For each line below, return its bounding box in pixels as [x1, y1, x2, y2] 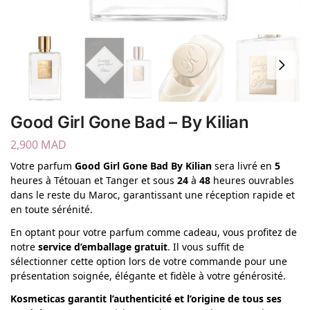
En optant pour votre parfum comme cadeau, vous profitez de [10, 225, 297, 239]
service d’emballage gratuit [38, 239, 167, 253]
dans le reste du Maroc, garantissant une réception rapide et [10, 188, 295, 201]
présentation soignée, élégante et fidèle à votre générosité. [10, 268, 286, 282]
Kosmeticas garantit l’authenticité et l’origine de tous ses [10, 291, 282, 305]
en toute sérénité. [10, 202, 93, 216]
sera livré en [212, 158, 275, 172]
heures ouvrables [210, 173, 294, 187]
